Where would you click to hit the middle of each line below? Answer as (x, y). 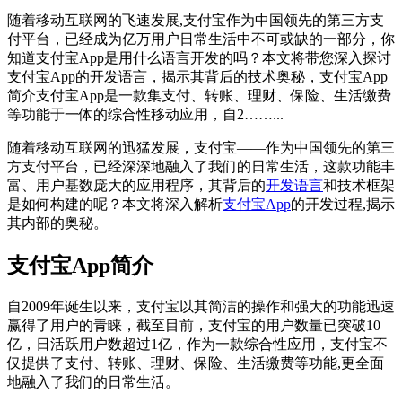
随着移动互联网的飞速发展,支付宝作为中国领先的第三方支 (196, 20)
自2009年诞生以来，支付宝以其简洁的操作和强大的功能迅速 (201, 306)
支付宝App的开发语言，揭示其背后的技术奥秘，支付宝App (197, 76)
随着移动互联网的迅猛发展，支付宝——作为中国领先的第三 (201, 147)
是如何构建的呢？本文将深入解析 (115, 204)
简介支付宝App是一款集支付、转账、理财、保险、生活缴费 (199, 95)
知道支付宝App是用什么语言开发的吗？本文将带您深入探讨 (199, 57)
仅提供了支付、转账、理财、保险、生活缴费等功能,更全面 (196, 363)
